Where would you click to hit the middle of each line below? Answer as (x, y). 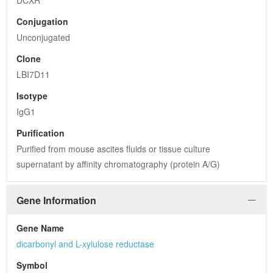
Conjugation (42, 21)
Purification (41, 133)
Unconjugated (43, 37)
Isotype (32, 96)
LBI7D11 (33, 74)
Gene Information (56, 200)
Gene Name (40, 228)
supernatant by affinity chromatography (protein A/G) (118, 164)
